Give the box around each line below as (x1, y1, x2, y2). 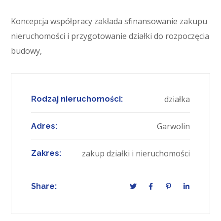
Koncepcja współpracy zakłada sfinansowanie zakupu (11, 15, 208, 27)
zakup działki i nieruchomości (81, 147, 190, 159)
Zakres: (31, 148, 62, 158)
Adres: (31, 121, 58, 131)
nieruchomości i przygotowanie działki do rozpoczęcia (11, 30, 210, 41)
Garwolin (156, 120, 190, 132)
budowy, (11, 45, 42, 56)
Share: (31, 181, 57, 191)
